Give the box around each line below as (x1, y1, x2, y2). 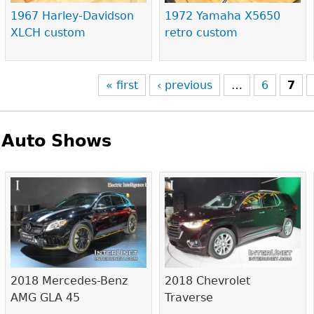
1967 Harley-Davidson (11, 9, 135, 23)
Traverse (165, 291, 214, 305)
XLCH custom (11, 26, 86, 40)
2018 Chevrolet (165, 274, 251, 288)
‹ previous (157, 78, 213, 92)
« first (106, 78, 139, 92)
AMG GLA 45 (11, 291, 81, 305)
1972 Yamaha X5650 (165, 9, 281, 23)
